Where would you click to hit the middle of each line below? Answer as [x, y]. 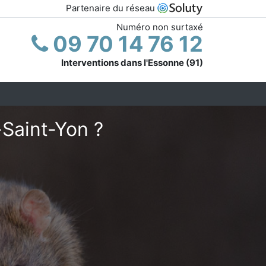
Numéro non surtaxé [160, 27]
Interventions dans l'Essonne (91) [132, 62]
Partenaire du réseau [112, 8]
